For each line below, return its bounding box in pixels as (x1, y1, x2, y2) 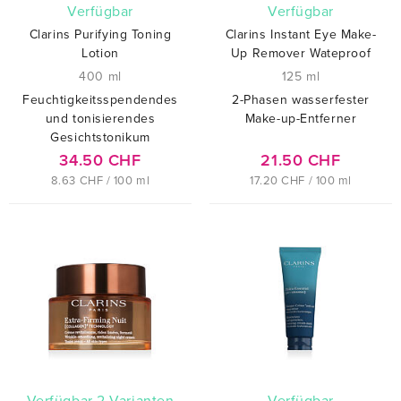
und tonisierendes (45, 111, 156, 127)
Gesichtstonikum (50, 130, 150, 146)
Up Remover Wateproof (230, 46, 371, 62)
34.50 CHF (59, 150, 141, 171)
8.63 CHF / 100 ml (50, 174, 150, 189)
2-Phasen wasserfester (232, 92, 370, 108)
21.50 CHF (260, 150, 341, 171)
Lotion (81, 46, 119, 62)
